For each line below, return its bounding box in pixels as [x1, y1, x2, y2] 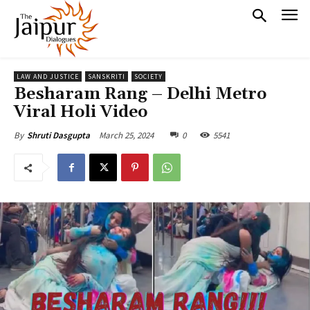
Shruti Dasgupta [27, 129, 90, 142]
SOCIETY [134, 72, 163, 82]
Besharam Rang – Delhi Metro [14, 84, 267, 105]
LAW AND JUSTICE [17, 72, 79, 82]
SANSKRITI [88, 72, 125, 82]
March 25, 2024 [99, 129, 154, 141]
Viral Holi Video [14, 102, 152, 123]
